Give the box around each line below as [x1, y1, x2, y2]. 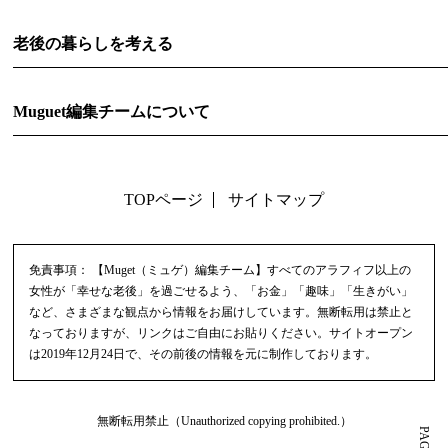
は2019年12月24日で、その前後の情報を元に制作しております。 [29, 347, 378, 361]
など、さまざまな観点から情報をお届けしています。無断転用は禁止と [29, 305, 414, 319]
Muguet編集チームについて [13, 103, 211, 120]
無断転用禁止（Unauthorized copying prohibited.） [96, 414, 352, 428]
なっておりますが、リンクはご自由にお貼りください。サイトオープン [29, 326, 414, 340]
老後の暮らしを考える [13, 35, 174, 52]
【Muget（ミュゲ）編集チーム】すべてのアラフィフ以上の [92, 263, 412, 277]
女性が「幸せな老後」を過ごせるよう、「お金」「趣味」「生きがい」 [29, 284, 414, 298]
